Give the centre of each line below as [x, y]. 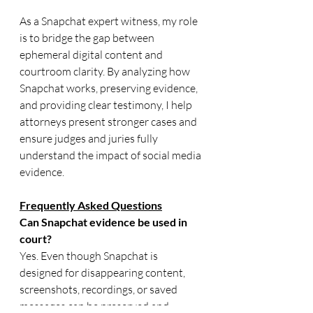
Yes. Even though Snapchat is [90, 256]
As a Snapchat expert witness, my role [110, 21]
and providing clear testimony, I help [107, 105]
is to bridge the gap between [88, 38]
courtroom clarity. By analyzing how [106, 71]
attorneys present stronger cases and [109, 122]
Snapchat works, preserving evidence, [110, 88]
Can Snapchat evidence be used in [104, 222]
